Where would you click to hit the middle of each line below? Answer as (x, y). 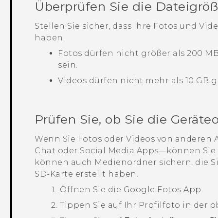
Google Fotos (152, 190)
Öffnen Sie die (92, 190)
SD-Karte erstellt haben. (87, 174)
